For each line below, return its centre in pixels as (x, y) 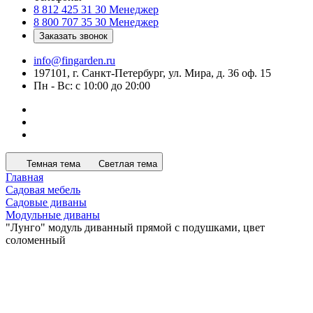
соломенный (36, 240)
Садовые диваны (46, 202)
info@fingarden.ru (74, 60)
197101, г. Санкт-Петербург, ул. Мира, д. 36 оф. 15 (152, 73)
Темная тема (53, 164)
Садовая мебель (43, 190)
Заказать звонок (73, 36)
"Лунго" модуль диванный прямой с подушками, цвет (135, 227)
